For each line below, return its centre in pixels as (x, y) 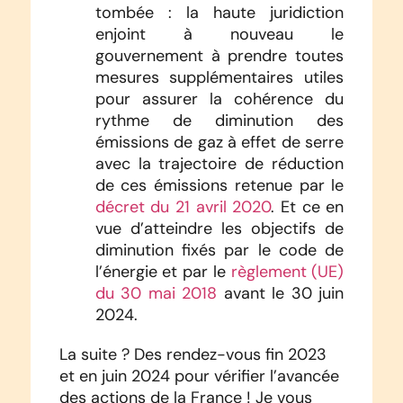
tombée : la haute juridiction (219, 12)
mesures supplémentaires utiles (219, 77)
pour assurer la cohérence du (219, 99)
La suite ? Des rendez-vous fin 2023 (193, 354)
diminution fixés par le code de (219, 250)
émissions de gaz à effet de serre (219, 142)
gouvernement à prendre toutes (219, 55)
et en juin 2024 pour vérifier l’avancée (199, 376)
